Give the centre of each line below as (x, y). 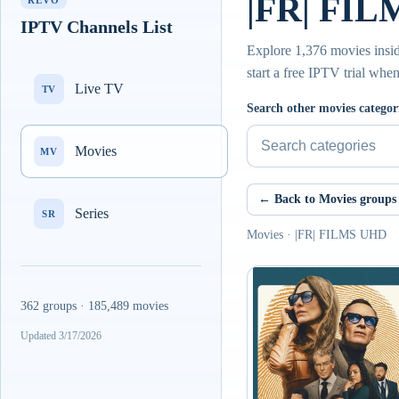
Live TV (99, 89)
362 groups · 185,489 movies (94, 306)
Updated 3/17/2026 (61, 336)
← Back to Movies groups (327, 199)
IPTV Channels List (97, 27)
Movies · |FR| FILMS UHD (317, 235)
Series (92, 213)
